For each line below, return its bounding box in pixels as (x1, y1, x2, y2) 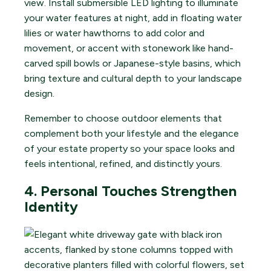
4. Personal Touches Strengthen (24, 182, 237, 200)
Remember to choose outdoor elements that (24, 113, 222, 125)
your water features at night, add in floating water (24, 12, 242, 24)
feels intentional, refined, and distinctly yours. (24, 158, 222, 170)
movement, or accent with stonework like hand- (24, 42, 233, 54)
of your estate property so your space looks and (24, 143, 235, 155)
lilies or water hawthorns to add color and (24, 27, 204, 39)
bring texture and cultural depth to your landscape (24, 73, 242, 85)
